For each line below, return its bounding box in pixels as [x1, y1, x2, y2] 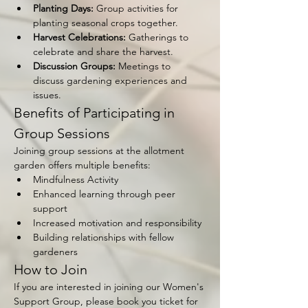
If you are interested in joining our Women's [14, 280, 206, 293]
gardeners [33, 245, 78, 258]
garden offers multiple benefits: [14, 159, 151, 171]
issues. [33, 89, 61, 101]
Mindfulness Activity [33, 173, 118, 186]
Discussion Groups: [33, 60, 115, 72]
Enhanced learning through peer [33, 188, 178, 200]
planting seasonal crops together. [33, 16, 178, 29]
